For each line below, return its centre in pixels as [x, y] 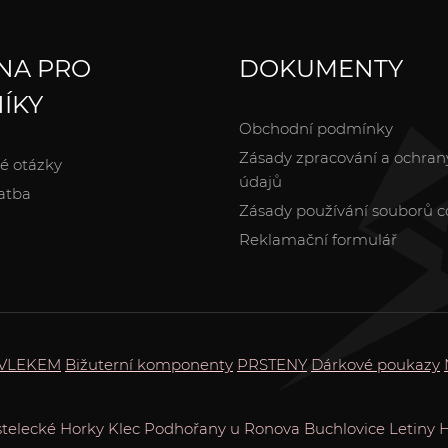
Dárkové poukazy [375, 364]
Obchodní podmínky [316, 128]
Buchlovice [344, 428]
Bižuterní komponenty [149, 364]
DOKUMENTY [321, 68]
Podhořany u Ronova [222, 428]
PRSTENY [272, 364]
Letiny [412, 428]
